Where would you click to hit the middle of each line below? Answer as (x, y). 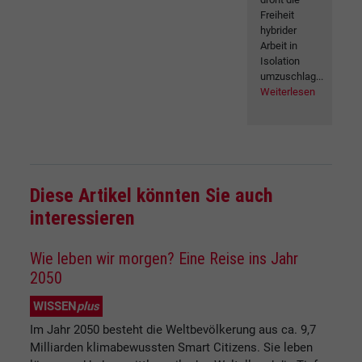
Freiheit (278, 15)
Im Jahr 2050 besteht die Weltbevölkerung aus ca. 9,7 (173, 330)
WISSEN (55, 307)
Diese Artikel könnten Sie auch (152, 196)
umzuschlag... (292, 77)
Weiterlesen (288, 92)
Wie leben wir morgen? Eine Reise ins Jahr (164, 259)
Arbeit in (279, 46)
